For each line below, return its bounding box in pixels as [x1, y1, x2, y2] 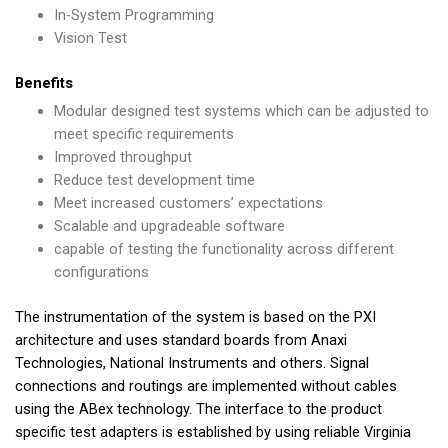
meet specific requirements [53, 124, 234, 143]
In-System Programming [53, 5, 214, 24]
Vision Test [53, 28, 127, 47]
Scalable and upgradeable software [53, 216, 285, 235]
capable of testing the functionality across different [53, 239, 394, 258]
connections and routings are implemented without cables [15, 376, 397, 395]
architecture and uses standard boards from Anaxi [15, 330, 347, 349]
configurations [53, 262, 149, 281]
